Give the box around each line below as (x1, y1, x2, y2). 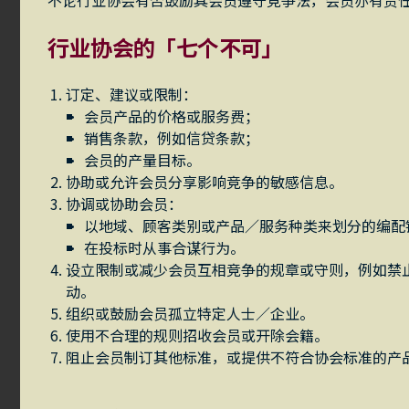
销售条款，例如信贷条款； (84, 127, 260, 149)
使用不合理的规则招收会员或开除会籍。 (66, 324, 330, 346)
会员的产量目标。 (84, 149, 202, 171)
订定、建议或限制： (66, 83, 198, 105)
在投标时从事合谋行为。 (84, 236, 246, 258)
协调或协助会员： (66, 193, 184, 215)
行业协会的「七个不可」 (47, 31, 283, 63)
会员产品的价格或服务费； (84, 105, 260, 127)
